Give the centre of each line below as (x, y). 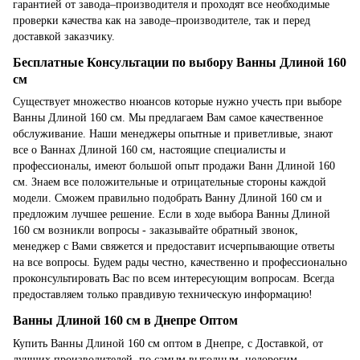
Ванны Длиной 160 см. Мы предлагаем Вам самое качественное (168, 118)
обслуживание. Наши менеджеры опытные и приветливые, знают (173, 134)
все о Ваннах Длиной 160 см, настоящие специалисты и (149, 150)
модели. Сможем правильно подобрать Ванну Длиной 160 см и (168, 198)
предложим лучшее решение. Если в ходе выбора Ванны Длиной (172, 215)
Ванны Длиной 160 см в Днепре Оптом (125, 321)
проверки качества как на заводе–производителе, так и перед (162, 20)
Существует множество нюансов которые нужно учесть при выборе (177, 102)
